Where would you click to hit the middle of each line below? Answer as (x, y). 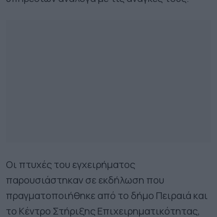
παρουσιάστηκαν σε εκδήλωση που (85, 180)
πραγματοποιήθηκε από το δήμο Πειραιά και (107, 195)
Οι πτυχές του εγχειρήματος (70, 164)
